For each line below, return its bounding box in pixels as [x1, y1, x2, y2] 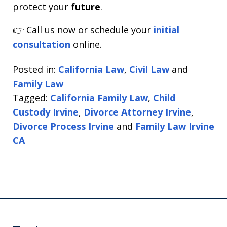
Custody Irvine [13, 106, 79, 119]
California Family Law [50, 92, 148, 104]
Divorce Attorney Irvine [84, 106, 191, 119]
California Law [58, 63, 124, 76]
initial [154, 23, 179, 36]
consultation [13, 37, 70, 50]
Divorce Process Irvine [13, 120, 114, 133]
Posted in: [13, 63, 56, 76]
